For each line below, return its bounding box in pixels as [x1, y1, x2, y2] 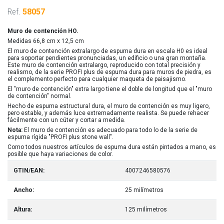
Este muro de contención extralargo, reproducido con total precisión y [7, 61, 200, 69]
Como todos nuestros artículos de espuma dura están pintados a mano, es [7, 143, 216, 151]
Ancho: [13, 186, 34, 194]
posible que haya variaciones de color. [7, 150, 113, 158]
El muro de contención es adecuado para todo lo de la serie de [22, 126, 197, 134]
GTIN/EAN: [13, 167, 44, 174]
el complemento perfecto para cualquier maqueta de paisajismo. [7, 75, 186, 83]
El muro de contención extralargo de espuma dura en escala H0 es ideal [7, 47, 207, 55]
